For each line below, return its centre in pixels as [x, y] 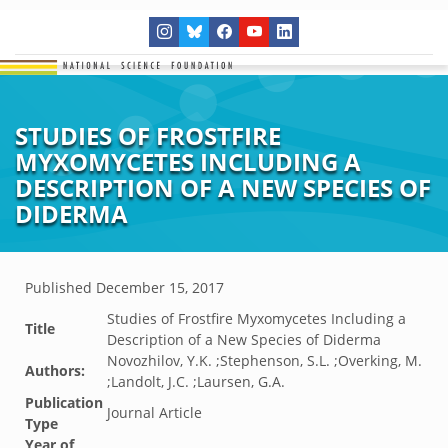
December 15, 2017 [160, 287]
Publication [64, 402]
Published [60, 287]
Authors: [55, 370]
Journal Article [154, 412]
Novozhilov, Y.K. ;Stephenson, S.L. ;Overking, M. [264, 360]
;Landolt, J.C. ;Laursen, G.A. [196, 381]
